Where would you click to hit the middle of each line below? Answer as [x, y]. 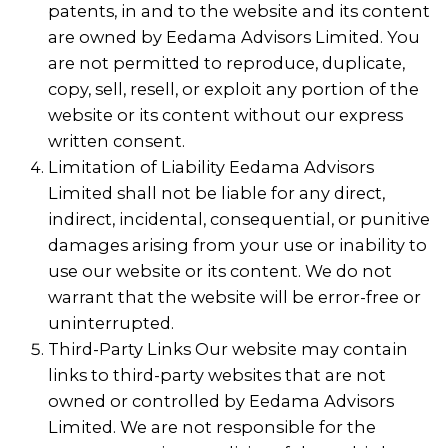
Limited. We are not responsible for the [212, 426]
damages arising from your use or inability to [237, 244]
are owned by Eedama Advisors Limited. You [234, 36]
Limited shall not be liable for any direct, [216, 192]
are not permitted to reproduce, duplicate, [226, 62]
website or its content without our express [225, 114]
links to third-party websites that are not [217, 374]
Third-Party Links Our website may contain [228, 348]
